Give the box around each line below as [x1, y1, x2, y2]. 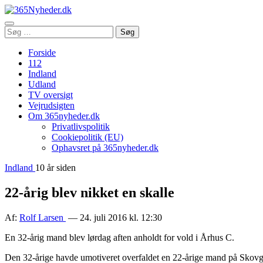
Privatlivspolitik [52, 122, 110, 131]
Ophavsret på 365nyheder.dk [52, 143, 159, 153]
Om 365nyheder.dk [28, 111, 100, 121]
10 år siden [35, 163, 76, 173]
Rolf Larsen [19, 212, 66, 222]
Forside [28, 48, 56, 58]
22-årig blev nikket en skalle [5, 184, 174, 200]
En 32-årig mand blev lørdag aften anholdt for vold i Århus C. [5, 232, 234, 242]
